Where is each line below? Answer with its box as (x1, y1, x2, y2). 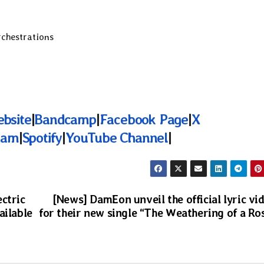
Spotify (22, 128, 62, 146)
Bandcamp (34, 110, 96, 128)
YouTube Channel (65, 128, 169, 146)
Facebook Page (99, 110, 188, 128)
